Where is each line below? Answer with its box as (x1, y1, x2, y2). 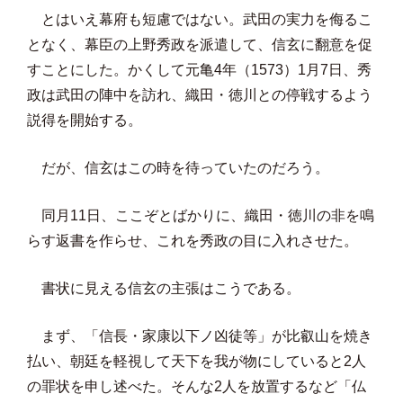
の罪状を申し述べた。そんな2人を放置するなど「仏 (27, 379, 366, 394)
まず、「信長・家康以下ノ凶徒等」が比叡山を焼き (27, 328, 372, 344)
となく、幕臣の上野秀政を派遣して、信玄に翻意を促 (27, 37, 372, 52)
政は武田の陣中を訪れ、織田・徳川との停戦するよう (27, 87, 372, 103)
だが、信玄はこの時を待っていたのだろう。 (27, 160, 329, 175)
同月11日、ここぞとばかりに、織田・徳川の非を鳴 (27, 208, 374, 223)
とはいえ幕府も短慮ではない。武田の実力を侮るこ (27, 12, 372, 27)
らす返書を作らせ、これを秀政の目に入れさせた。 (27, 233, 358, 248)
